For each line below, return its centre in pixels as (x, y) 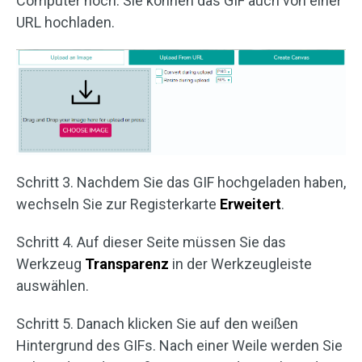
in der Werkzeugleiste (240, 264)
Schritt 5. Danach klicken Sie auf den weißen (157, 324)
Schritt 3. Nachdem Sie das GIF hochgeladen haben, (181, 183)
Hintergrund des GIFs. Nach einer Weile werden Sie (179, 346)
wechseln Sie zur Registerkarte (118, 204)
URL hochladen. (65, 22)
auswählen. (53, 286)
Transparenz (127, 264)
